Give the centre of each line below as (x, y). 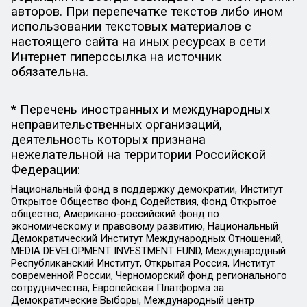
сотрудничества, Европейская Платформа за (117, 287)
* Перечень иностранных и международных (140, 110)
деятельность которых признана (108, 140)
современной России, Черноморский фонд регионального (149, 275)
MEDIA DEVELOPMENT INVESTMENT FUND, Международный (148, 250)
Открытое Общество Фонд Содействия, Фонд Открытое (144, 201)
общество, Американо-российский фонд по (115, 213)
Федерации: (45, 170)
